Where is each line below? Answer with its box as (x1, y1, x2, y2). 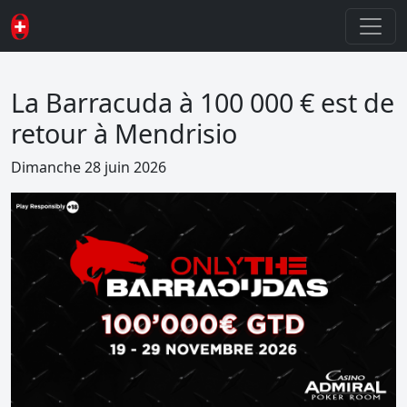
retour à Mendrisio (11, 115, 237, 151)
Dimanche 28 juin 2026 (11, 157, 166, 177)
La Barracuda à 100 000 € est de (11, 84, 394, 120)
